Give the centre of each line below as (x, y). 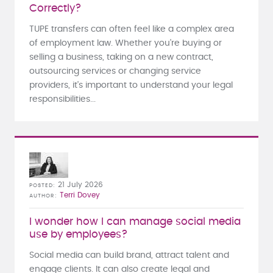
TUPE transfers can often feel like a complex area (132, 29)
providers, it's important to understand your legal (131, 85)
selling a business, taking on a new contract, (121, 57)
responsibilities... (62, 99)
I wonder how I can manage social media (135, 222)
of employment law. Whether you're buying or (126, 43)
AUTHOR (42, 196)
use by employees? (79, 234)
